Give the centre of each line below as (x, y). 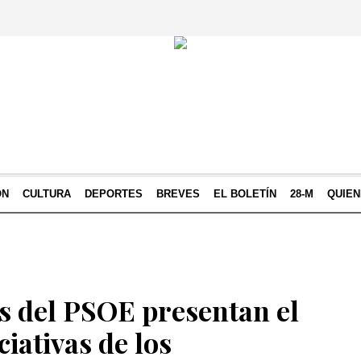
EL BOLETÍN (245, 194)
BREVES (178, 194)
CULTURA (47, 194)
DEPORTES (114, 194)
